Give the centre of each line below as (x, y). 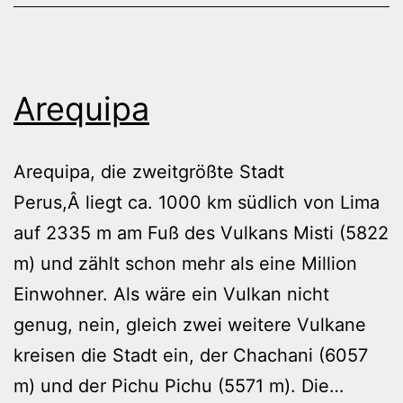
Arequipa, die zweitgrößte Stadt (149, 171)
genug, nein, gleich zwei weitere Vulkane (190, 324)
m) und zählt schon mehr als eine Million (185, 263)
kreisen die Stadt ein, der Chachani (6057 (191, 355)
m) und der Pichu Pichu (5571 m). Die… (179, 385)
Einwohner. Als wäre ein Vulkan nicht (171, 294)
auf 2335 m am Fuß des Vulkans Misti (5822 (201, 233)
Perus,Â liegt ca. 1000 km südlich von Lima (197, 202)
